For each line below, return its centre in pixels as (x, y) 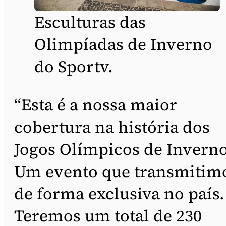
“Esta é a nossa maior (96, 105)
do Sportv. (74, 67)
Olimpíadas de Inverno (123, 45)
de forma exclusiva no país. (119, 194)
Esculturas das (90, 22)
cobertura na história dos (112, 127)
